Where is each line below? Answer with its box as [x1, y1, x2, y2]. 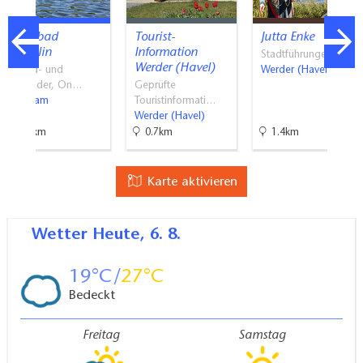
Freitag [82, 328, 120, 342]
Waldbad [8, 31, 58, 45]
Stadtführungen [261, 50, 332, 61]
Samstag [238, 328, 286, 342]
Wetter [47, 227, 92, 244]
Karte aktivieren [147, 176, 238, 190]
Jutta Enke [261, 31, 314, 45]
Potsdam [8, 96, 49, 107]
